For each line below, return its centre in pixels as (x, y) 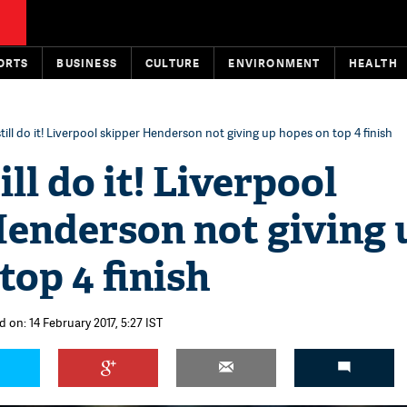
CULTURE (173, 63)
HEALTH (373, 63)
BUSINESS (87, 63)
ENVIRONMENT (274, 63)
